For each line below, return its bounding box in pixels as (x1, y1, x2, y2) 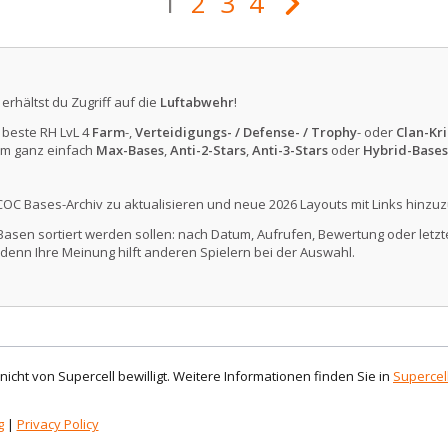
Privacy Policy (16, 414, 99, 433)
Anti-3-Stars (251, 140, 328, 159)
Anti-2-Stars (169, 140, 246, 159)
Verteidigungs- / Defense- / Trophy (134, 122, 357, 141)
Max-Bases (95, 140, 164, 159)
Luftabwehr (159, 92, 234, 111)
